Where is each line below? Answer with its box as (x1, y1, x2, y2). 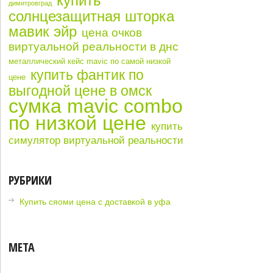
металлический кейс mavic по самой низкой (9, 56, 171, 66)
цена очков (82, 26, 143, 39)
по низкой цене (9, 112, 147, 134)
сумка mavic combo (9, 94, 183, 117)
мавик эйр (9, 23, 77, 40)
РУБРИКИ (9, 171, 52, 188)
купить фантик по (30, 66, 144, 83)
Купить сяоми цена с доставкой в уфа (19, 196, 171, 207)
